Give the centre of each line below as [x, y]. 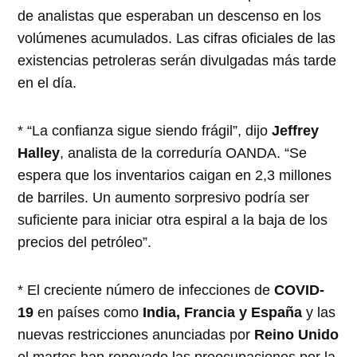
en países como [86, 313]
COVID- [300, 290]
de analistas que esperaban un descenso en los [170, 16]
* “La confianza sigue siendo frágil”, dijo [145, 131]
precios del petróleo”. [85, 243]
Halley [39, 153]
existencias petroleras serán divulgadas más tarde [177, 61]
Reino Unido [297, 335]
